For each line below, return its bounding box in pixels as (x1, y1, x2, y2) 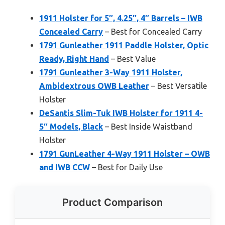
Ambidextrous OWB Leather (39, 81, 149, 90)
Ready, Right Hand (39, 54, 109, 63)
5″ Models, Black (39, 122, 103, 131)
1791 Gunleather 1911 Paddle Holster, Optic (39, 41, 208, 50)
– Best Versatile (149, 81, 207, 90)
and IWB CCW (39, 163, 90, 172)
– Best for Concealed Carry (103, 27, 202, 36)
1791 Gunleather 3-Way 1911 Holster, (39, 68, 182, 77)
